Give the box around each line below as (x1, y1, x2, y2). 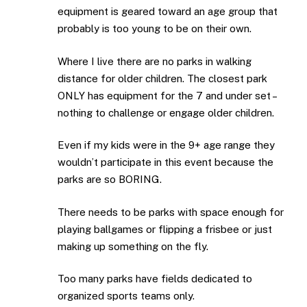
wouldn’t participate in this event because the (58, 156, 273, 169)
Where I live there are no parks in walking (58, 55, 251, 67)
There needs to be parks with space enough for (58, 206, 284, 218)
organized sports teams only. (58, 290, 195, 302)
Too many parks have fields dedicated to (58, 273, 252, 285)
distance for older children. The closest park (58, 72, 267, 84)
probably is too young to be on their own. (58, 23, 251, 35)
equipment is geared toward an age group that (58, 5, 278, 18)
